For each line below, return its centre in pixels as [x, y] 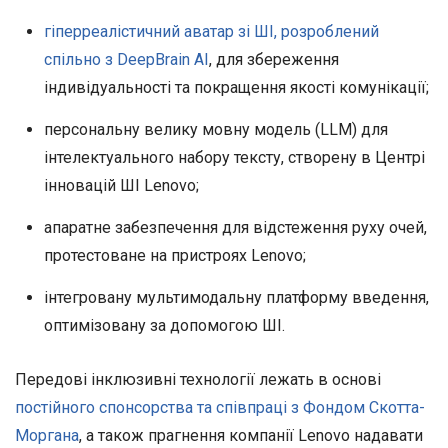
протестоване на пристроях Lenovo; [174, 256]
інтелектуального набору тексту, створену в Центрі [234, 158]
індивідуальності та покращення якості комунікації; [236, 88]
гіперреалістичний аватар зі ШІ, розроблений [211, 32]
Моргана [47, 435]
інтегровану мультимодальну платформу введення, [236, 298]
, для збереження [273, 60]
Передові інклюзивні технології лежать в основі [198, 379]
